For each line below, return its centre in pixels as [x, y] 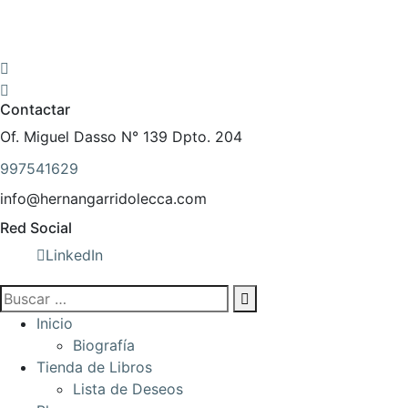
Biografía [104, 345]
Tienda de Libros [94, 367]
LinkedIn [74, 255]
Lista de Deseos [128, 389]
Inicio [55, 323]
